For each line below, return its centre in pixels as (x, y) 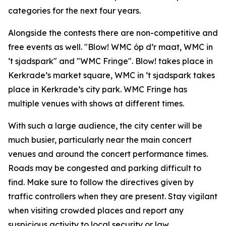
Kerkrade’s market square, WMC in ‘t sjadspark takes (111, 75)
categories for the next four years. (74, 11)
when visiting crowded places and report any (96, 210)
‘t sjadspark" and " (44, 61)
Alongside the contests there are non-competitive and (113, 33)
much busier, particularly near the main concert (100, 140)
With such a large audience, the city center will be (105, 126)
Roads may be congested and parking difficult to (105, 168)
